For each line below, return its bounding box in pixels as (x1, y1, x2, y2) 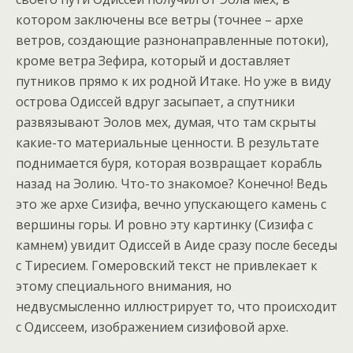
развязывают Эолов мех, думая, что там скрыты (16, 113, 316, 132)
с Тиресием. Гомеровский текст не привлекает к (16, 257, 318, 275)
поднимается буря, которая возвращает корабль (16, 154, 322, 173)
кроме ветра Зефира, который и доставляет (16, 52, 291, 70)
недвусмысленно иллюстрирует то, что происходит (16, 298, 337, 316)
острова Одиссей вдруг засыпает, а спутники (16, 93, 295, 111)
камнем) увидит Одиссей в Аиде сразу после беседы (16, 236, 337, 255)
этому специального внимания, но (16, 277, 232, 295)
